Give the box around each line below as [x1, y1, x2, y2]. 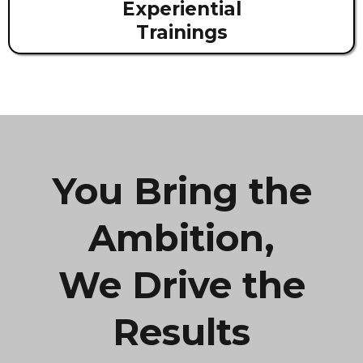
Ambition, [88, 216, 275, 261]
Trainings [135, 21, 228, 45]
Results [113, 310, 250, 355]
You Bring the [51, 169, 312, 214]
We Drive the [58, 263, 305, 308]
